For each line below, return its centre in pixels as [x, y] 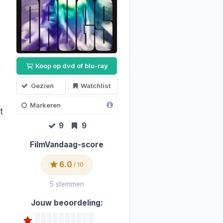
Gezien [43, 85]
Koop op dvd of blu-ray [71, 66]
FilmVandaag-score [67, 144]
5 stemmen [67, 184]
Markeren [46, 105]
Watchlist [95, 85]
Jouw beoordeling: [67, 203]
